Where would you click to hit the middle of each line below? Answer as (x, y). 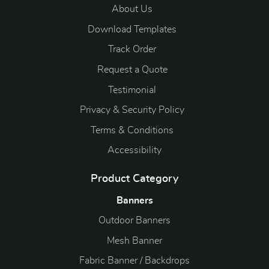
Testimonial (132, 90)
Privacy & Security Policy (132, 110)
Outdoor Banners (134, 221)
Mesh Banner (134, 240)
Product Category (134, 179)
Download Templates (132, 29)
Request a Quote (132, 69)
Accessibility (134, 150)
